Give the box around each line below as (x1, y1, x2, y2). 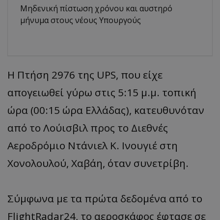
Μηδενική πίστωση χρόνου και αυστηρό (20, 2, 172, 14)
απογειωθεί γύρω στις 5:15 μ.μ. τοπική (7, 85, 196, 99)
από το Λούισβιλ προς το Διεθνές (7, 120, 168, 135)
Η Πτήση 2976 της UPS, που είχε (7, 67, 163, 82)
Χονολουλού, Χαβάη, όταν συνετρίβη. (7, 156, 189, 170)
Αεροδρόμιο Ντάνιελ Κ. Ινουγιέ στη (7, 138, 178, 152)
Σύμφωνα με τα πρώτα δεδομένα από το (7, 191, 202, 205)
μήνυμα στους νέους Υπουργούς (20, 14, 141, 26)
